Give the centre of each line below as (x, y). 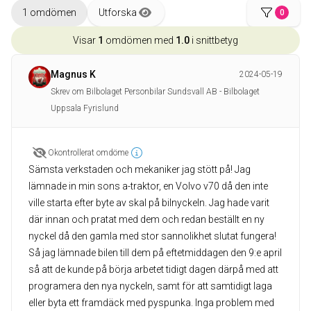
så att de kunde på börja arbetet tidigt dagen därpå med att (153, 269)
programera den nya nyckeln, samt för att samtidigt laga (150, 286)
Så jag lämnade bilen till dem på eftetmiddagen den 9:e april (155, 252)
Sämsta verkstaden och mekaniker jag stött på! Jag (140, 169)
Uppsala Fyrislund (85, 108)
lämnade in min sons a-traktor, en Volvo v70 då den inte (148, 186)
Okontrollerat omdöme (88, 152)
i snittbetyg (214, 40)
